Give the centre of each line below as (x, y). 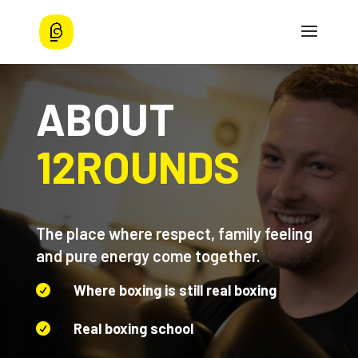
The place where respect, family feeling (174, 233)
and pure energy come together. (148, 256)
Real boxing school (133, 328)
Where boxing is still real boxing (175, 290)
